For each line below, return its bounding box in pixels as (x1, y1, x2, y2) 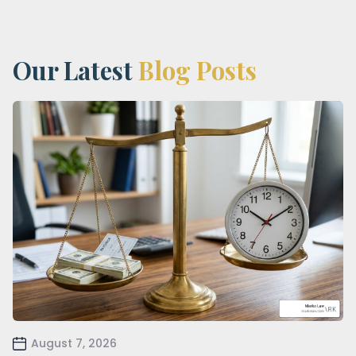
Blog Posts (138, 53, 257, 87)
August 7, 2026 (31, 335, 117, 352)
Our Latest (13, 53, 138, 87)
